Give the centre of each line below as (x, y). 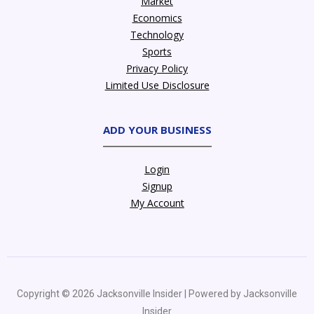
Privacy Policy (157, 68)
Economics (157, 18)
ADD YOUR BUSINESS (157, 129)
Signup (157, 186)
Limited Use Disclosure (157, 85)
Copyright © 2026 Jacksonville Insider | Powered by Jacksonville (157, 293)
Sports (157, 51)
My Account (157, 203)
